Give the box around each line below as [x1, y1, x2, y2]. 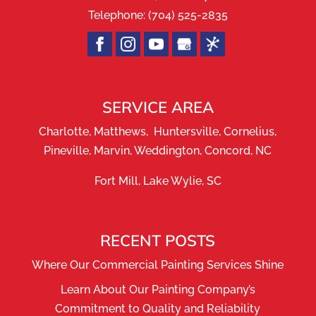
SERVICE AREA [102, 97, 214, 118]
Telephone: [87, 8, 148, 23]
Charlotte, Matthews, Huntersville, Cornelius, [39, 125, 277, 139]
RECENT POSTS [100, 231, 216, 251]
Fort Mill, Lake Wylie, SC [94, 174, 221, 188]
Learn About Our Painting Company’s [60, 283, 255, 297]
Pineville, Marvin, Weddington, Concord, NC [44, 144, 272, 158]
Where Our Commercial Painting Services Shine [32, 258, 284, 272]
